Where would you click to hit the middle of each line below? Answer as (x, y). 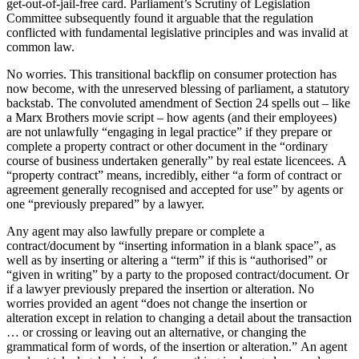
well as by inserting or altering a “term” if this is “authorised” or (167, 260)
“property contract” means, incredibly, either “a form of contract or (174, 175)
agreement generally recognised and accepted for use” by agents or (175, 190)
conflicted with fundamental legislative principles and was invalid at (177, 33)
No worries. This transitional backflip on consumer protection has (171, 75)
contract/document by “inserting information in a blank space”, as (171, 246)
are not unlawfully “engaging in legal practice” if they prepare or (169, 132)
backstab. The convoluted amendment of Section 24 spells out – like (178, 103)
